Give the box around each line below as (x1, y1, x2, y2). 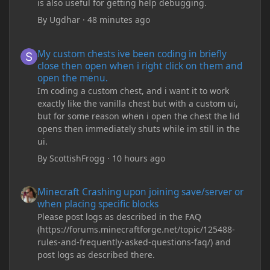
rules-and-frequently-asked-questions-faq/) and (37, 236, 231, 248)
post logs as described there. (37, 249, 155, 261)
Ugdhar (49, 14, 81, 26)
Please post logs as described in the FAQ (37, 211, 202, 223)
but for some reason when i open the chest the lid (37, 110, 240, 122)
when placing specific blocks (37, 198, 159, 211)
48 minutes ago (87, 14, 151, 26)
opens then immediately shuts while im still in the (37, 122, 240, 134)
